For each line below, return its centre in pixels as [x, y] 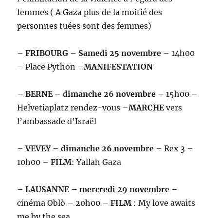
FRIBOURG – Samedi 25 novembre [93, 53]
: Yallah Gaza [97, 162]
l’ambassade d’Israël [57, 121]
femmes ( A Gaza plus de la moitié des [90, 12]
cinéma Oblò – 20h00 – [64, 203]
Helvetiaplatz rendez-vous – [73, 108]
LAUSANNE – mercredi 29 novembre [98, 190]
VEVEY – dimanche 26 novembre [90, 149]
